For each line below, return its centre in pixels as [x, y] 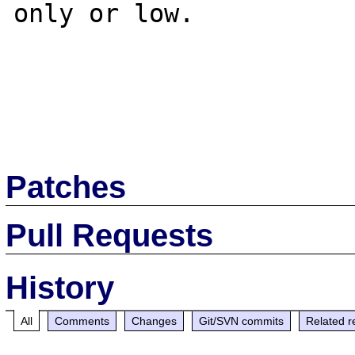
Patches [66, 187]
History [60, 287]
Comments [82, 321]
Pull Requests [110, 235]
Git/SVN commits [242, 321]
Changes [155, 321]
